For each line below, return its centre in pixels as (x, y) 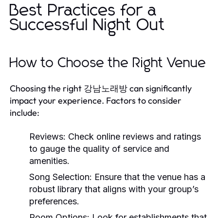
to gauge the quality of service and (99, 148)
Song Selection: (61, 177)
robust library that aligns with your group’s (114, 189)
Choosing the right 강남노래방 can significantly (101, 88)
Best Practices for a (83, 10)
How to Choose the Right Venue (108, 63)
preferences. (54, 201)
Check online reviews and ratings (133, 136)
